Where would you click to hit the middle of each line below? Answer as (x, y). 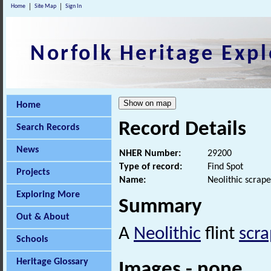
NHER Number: (150, 154)
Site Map (45, 6)
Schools (32, 240)
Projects (33, 172)
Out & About (43, 217)
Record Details (182, 130)
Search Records (48, 128)
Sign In (73, 6)
